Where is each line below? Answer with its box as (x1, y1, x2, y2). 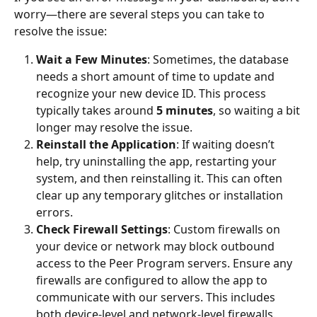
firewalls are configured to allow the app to (36, 272, 270, 288)
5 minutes (156, 103, 213, 118)
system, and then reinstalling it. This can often (36, 171, 285, 186)
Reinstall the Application (36, 137, 176, 152)
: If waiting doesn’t (176, 137, 277, 152)
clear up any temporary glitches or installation (36, 188, 286, 203)
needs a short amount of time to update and (36, 69, 277, 84)
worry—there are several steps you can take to (14, 6, 267, 22)
